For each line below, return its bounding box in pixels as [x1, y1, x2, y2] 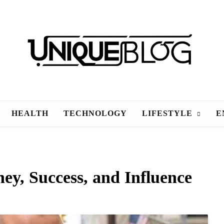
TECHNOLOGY [63, 109, 127, 118]
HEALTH [11, 109, 48, 118]
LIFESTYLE [141, 109, 192, 118]
